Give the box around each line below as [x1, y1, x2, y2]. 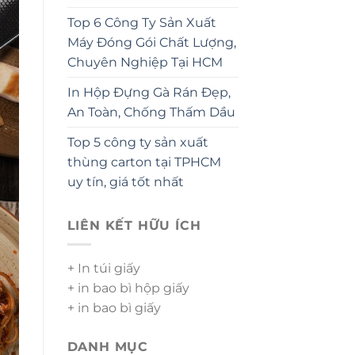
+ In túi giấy [67, 261, 140, 277]
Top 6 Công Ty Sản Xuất [67, 14, 216, 30]
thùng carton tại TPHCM [67, 154, 221, 170]
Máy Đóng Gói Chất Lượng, [67, 34, 236, 50]
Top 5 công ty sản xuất [67, 134, 208, 150]
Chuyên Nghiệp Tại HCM [67, 54, 223, 70]
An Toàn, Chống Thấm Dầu [67, 104, 235, 120]
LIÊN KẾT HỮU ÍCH [67, 217, 201, 233]
